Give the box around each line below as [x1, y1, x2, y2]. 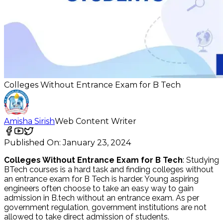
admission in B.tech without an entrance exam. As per [4, 193, 199, 203]
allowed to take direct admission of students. [4, 212, 169, 222]
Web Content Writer [55, 116, 136, 126]
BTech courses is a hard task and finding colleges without [4, 165, 214, 175]
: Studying [183, 155, 219, 165]
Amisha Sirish [4, 116, 55, 126]
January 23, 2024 [63, 138, 131, 148]
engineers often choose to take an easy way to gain [4, 184, 194, 194]
